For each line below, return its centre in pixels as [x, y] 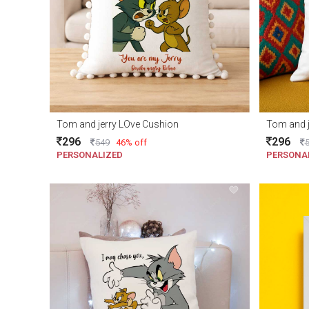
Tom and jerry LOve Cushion [118, 124]
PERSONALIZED [90, 154]
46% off [131, 142]
